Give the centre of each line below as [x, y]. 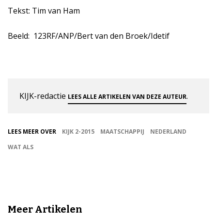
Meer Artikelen [45, 209]
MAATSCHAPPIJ [122, 132]
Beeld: [21, 36]
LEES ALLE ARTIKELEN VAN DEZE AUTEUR [127, 97]
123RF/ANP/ [55, 36]
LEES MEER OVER [32, 132]
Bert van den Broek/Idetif [123, 36]
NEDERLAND [168, 132]
